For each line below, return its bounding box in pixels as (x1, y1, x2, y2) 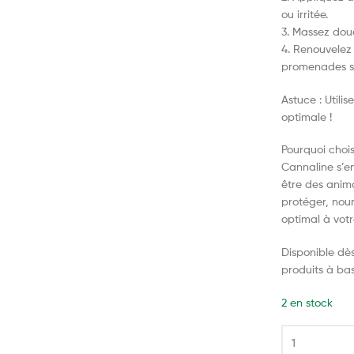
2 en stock (281, 295, 333, 309)
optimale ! (281, 109, 333, 123)
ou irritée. (281, 6, 329, 21)
